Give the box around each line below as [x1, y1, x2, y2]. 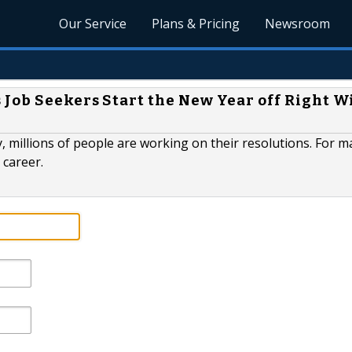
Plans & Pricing [152, 15, 240, 32]
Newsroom [265, 15, 331, 32]
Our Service [59, 15, 127, 32]
